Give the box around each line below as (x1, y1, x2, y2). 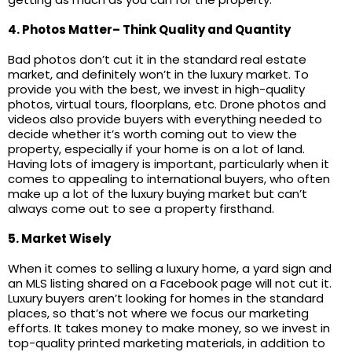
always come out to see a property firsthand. (8, 200, 274, 217)
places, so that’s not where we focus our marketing (8, 305, 309, 321)
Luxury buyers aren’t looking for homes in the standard (8, 290, 324, 306)
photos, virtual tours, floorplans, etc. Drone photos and (8, 96, 326, 112)
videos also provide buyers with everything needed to (8, 111, 322, 127)
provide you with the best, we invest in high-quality (8, 81, 305, 97)
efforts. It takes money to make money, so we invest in (8, 320, 330, 336)
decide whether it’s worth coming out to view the (8, 126, 297, 142)
